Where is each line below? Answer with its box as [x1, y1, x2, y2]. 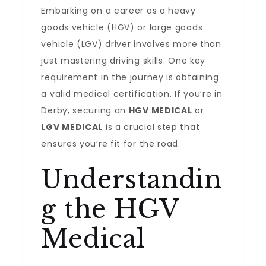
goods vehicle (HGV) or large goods [41, 21, 203, 33]
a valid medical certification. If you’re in [41, 88, 223, 100]
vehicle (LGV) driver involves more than [41, 38, 221, 50]
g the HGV [41, 194, 179, 224]
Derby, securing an [41, 104, 129, 116]
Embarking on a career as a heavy [41, 5, 196, 17]
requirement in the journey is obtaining [41, 71, 219, 83]
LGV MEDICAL [41, 121, 103, 133]
